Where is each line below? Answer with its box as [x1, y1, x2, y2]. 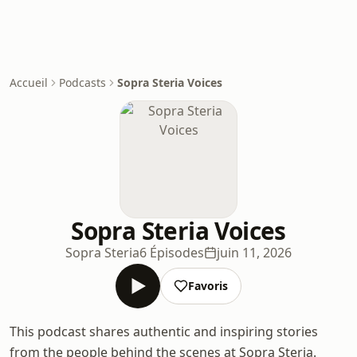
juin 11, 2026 [217, 244, 292, 261]
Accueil [10, 75, 48, 90]
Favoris [188, 278, 228, 293]
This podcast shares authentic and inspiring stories [10, 323, 318, 340]
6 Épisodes [139, 244, 204, 261]
